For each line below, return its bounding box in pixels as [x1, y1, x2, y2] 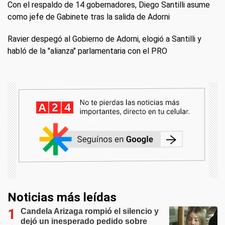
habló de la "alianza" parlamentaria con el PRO [8, 46, 167, 56]
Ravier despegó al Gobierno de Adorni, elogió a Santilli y [8, 34, 201, 44]
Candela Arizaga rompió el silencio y [21, 206, 159, 215]
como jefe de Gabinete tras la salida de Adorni [8, 12, 170, 22]
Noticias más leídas [8, 190, 117, 204]
